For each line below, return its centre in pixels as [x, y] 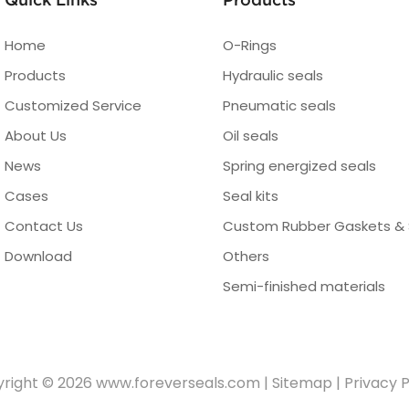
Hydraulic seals [273, 75]
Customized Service [73, 105]
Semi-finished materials [304, 286]
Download [38, 256]
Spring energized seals [300, 165]
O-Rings [250, 45]
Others [246, 256]
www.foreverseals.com [178, 383]
